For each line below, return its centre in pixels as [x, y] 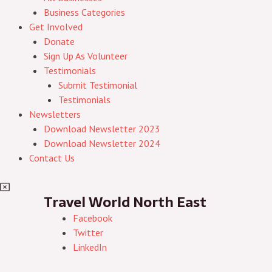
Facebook [93, 218]
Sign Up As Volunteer [86, 56]
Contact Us [52, 158]
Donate [59, 41]
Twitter [88, 233]
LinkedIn [90, 247]
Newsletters [55, 114]
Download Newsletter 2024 [102, 143]
